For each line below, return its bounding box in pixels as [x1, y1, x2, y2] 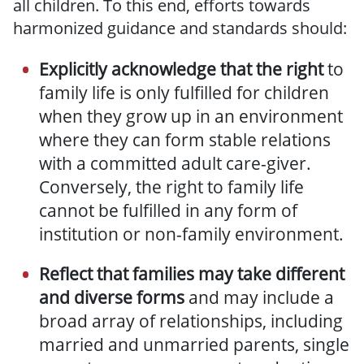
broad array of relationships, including [39, 310, 343, 333]
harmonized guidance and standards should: [13, 17, 347, 40]
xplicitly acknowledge [49, 58, 220, 81]
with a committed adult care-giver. [39, 152, 311, 175]
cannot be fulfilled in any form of [39, 199, 297, 223]
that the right [220, 58, 323, 81]
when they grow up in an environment [39, 105, 343, 128]
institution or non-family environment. [39, 223, 344, 246]
